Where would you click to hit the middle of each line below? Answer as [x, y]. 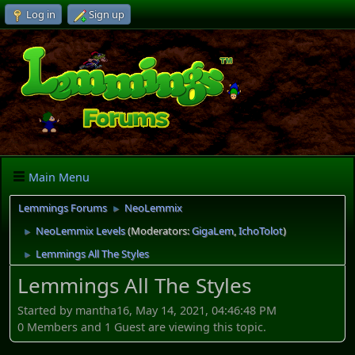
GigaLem [213, 231]
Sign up [107, 14]
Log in [41, 14]
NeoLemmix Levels [80, 231]
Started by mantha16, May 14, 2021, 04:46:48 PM [147, 310]
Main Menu [59, 177]
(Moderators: [160, 231]
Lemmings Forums [63, 208]
